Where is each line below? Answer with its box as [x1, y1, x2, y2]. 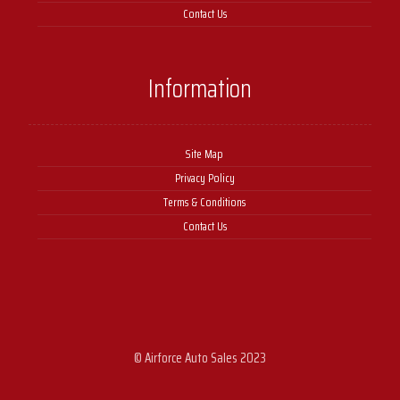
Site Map [186, 144, 223, 163]
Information [148, 68, 252, 108]
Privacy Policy [174, 168, 235, 187]
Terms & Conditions [163, 192, 246, 212]
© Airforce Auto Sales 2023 [134, 347, 266, 370]
